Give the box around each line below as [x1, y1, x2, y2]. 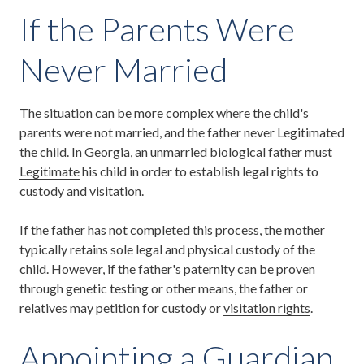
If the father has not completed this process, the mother [19, 221, 325, 237]
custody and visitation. [19, 182, 144, 198]
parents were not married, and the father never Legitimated [19, 123, 344, 140]
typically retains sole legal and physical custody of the [19, 240, 315, 257]
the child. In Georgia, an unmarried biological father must [19, 143, 332, 159]
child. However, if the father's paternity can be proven [19, 260, 315, 276]
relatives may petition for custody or [19, 299, 223, 315]
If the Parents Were [19, 9, 295, 49]
